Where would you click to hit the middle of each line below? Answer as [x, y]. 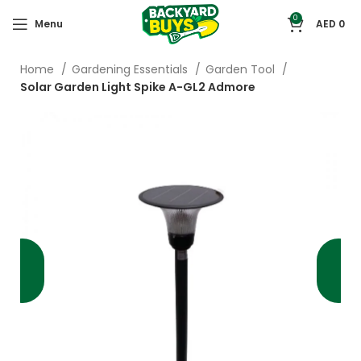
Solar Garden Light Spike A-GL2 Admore [138, 87]
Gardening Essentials [131, 69]
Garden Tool [242, 69]
